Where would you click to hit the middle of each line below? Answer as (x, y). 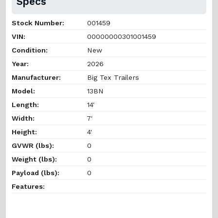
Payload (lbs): (36, 173)
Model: (23, 91)
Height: (24, 132)
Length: (25, 104)
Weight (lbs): (34, 159)
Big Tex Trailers (112, 77)
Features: (28, 186)
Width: (23, 118)
